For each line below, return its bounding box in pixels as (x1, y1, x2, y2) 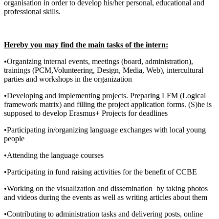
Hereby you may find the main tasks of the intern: (4, 40, 168, 49)
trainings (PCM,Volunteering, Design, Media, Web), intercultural (4, 66, 203, 74)
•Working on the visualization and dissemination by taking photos (4, 184, 208, 193)
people (4, 134, 24, 143)
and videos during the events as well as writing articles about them (4, 193, 207, 201)
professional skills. (4, 7, 61, 16)
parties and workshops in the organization (4, 74, 132, 83)
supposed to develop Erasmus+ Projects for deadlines (4, 109, 168, 117)
